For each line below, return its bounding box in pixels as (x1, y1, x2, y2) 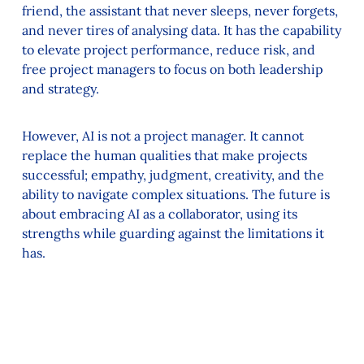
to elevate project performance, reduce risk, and (21, 41, 315, 58)
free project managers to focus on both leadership (21, 60, 323, 77)
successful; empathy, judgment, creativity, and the (21, 167, 324, 184)
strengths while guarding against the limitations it (21, 225, 324, 242)
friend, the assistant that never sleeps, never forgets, (21, 2, 338, 19)
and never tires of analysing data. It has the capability (21, 21, 341, 38)
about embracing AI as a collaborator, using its (21, 206, 297, 223)
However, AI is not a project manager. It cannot (21, 128, 304, 145)
